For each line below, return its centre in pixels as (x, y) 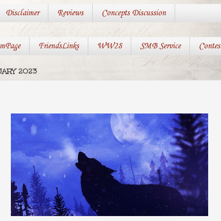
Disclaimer (22, 13)
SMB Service (160, 46)
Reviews (70, 13)
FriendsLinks (58, 46)
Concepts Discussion (133, 13)
